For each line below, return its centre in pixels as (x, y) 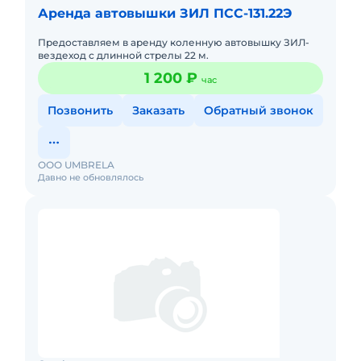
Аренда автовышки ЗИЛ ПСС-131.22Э (165, 13)
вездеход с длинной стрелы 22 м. (123, 55)
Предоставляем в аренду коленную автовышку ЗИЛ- (174, 42)
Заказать (158, 110)
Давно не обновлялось (91, 177)
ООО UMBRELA (76, 165)
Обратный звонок (259, 110)
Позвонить (80, 110)
